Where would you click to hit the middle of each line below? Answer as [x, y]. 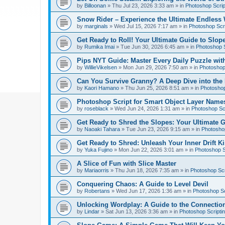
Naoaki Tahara [102, 129]
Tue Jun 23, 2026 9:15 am [158, 129]
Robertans [97, 191]
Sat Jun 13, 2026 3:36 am [137, 211]
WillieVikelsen [101, 67]
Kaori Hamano [102, 88]
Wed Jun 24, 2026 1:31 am [147, 108]
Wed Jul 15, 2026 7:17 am [146, 26]
